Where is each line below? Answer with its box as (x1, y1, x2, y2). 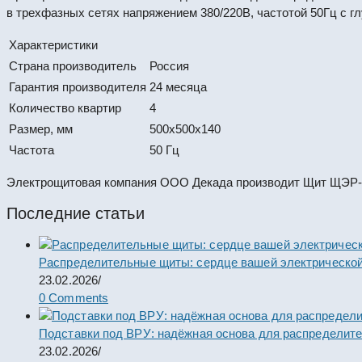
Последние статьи (6, 204, 145, 222)
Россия (149, 58, 189, 73)
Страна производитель (9, 58, 137, 73)
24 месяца (149, 79, 207, 94)
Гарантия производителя (9, 79, 146, 94)
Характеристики (9, 37, 98, 52)
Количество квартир (9, 100, 121, 115)
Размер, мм (9, 121, 73, 136)
